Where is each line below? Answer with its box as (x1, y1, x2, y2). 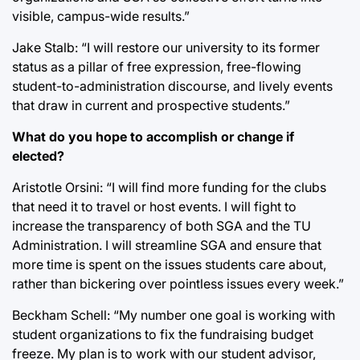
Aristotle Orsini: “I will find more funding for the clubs (12, 179, 326, 195)
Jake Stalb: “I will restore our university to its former (12, 39, 320, 55)
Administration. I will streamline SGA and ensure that (12, 237, 321, 253)
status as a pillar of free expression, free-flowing (12, 59, 301, 75)
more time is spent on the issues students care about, (12, 256, 326, 272)
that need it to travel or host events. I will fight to (12, 198, 297, 215)
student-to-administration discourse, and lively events (12, 78, 333, 94)
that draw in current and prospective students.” (12, 97, 290, 113)
